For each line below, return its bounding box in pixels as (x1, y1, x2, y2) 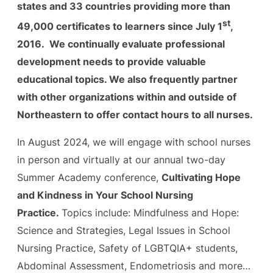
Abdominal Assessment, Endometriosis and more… (17, 259, 250, 272)
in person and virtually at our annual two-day (17, 153, 225, 166)
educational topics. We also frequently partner (17, 73, 238, 85)
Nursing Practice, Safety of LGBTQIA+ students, (17, 241, 238, 254)
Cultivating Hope (161, 171, 241, 183)
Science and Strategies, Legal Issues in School (17, 224, 230, 236)
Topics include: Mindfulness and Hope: (62, 206, 239, 219)
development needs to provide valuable (17, 55, 206, 68)
